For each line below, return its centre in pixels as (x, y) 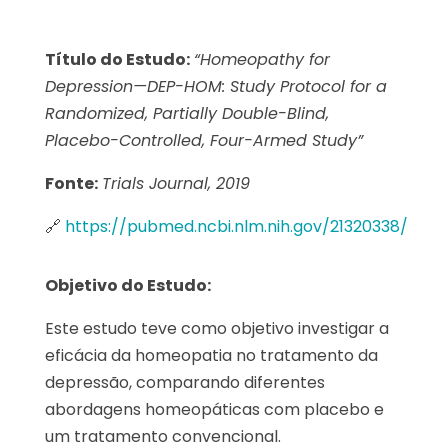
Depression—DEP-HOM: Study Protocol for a (215, 86)
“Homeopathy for (261, 59)
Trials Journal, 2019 (175, 183)
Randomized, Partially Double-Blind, (186, 113)
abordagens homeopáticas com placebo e (214, 409)
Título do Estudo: (117, 59)
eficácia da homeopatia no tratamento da (211, 355)
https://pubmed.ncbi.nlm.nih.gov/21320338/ (236, 226)
